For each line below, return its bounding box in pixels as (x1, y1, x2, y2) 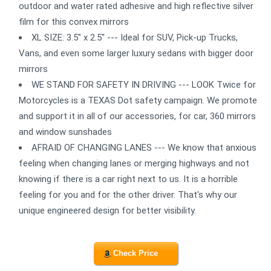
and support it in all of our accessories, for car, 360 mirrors (19, 110, 256, 122)
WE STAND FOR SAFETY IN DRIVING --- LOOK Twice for (31, 79, 256, 90)
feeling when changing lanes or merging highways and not (19, 157, 249, 169)
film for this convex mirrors (19, 16, 129, 27)
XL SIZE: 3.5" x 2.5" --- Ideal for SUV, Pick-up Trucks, (31, 31, 238, 43)
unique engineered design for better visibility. (19, 204, 196, 216)
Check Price (113, 249, 158, 258)
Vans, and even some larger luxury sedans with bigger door (19, 47, 253, 59)
